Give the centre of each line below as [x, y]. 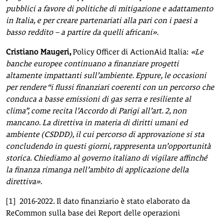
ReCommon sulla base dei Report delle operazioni [93, 213]
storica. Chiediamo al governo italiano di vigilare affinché [107, 158]
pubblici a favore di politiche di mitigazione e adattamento [110, 8]
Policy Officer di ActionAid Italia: [132, 52]
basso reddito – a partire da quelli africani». [82, 32]
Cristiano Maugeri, [39, 52]
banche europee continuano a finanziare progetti [92, 63]
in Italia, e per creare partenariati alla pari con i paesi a [102, 20]
